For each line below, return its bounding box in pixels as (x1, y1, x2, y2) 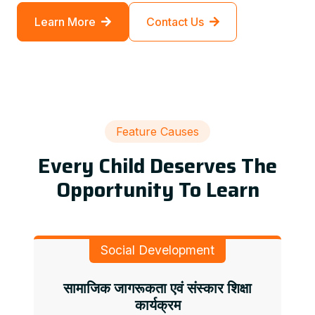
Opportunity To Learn (56, 173, 259, 206)
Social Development (101, 242, 214, 257)
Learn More (34, 14, 96, 29)
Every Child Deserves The (38, 149, 277, 182)
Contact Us (146, 14, 204, 29)
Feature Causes (116, 124, 199, 139)
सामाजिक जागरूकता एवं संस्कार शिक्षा (63, 276, 252, 300)
